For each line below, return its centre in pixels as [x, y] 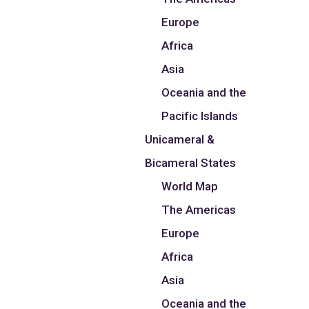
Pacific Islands [200, 116]
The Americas [199, 210]
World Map [190, 187]
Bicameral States [191, 163]
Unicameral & [180, 140]
